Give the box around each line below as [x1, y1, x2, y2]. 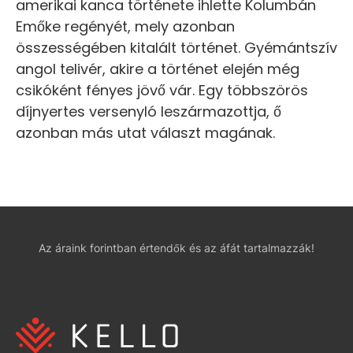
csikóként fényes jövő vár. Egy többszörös [16, 80, 308, 101]
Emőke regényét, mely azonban [16, 17, 235, 37]
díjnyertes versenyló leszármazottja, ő [16, 102, 281, 122]
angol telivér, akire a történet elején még [16, 59, 299, 80]
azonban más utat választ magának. [16, 123, 275, 143]
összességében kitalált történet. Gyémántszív [16, 38, 337, 58]
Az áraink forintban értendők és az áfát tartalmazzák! [39, 241, 314, 255]
